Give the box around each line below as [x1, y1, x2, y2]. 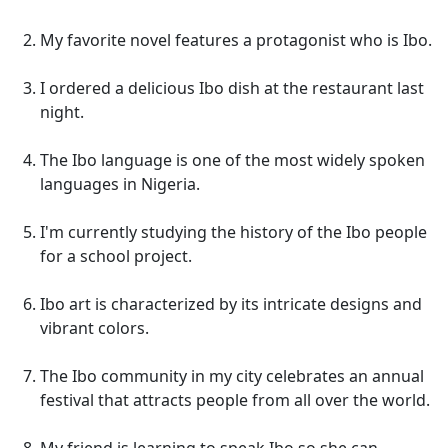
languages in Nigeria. [40, 173, 200, 195]
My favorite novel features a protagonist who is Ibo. [40, 29, 432, 51]
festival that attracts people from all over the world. [40, 389, 430, 411]
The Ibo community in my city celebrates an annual [40, 365, 424, 387]
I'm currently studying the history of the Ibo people [40, 221, 427, 243]
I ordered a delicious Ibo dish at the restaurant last [40, 77, 424, 99]
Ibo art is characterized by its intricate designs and [40, 293, 422, 315]
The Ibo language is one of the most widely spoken [40, 149, 425, 171]
